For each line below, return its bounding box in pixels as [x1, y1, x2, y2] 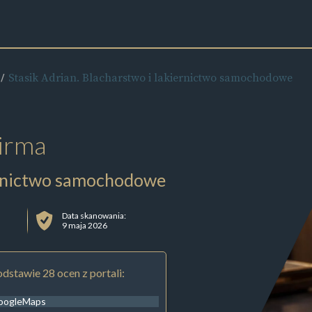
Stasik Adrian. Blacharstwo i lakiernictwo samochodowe [8, 70, 292, 85]
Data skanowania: [62, 210, 127, 221]
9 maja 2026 [62, 219, 108, 231]
